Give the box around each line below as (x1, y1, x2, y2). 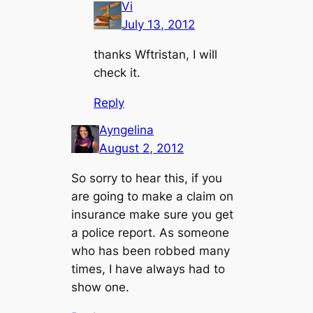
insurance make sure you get (71, 208, 234, 222)
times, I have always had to (71, 262, 226, 277)
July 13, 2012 (122, 17, 196, 32)
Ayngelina (99, 123, 154, 138)
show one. (71, 280, 130, 295)
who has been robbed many (71, 244, 231, 259)
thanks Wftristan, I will (94, 48, 218, 62)
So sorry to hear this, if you (71, 171, 223, 186)
